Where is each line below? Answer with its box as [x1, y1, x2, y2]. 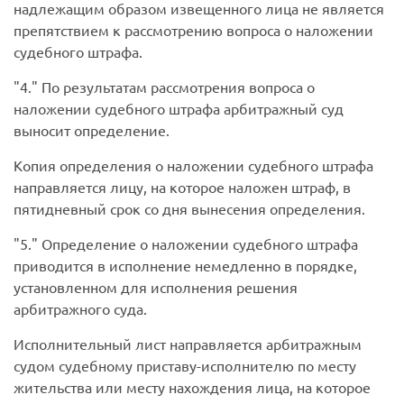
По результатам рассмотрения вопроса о [38, 78, 315, 96]
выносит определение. [14, 121, 170, 140]
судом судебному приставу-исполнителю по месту [14, 356, 356, 375]
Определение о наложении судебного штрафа [38, 234, 358, 253]
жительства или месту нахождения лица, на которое [14, 378, 371, 397]
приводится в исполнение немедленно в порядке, [14, 256, 357, 275]
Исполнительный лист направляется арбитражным [14, 335, 362, 353]
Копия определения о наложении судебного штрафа [14, 156, 373, 175]
